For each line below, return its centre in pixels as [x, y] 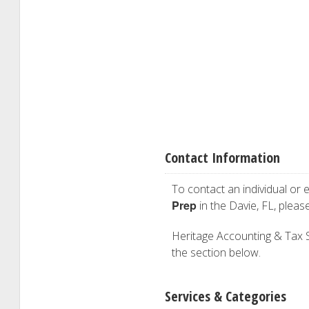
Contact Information [222, 158]
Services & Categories [226, 296]
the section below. [216, 252]
